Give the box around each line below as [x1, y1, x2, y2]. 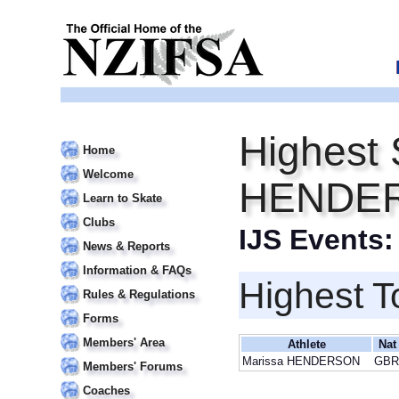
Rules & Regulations [83, 288, 195, 301]
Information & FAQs [83, 264, 191, 277]
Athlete [287, 338, 326, 352]
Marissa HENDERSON [242, 354, 360, 369]
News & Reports [83, 240, 170, 253]
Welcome [83, 167, 134, 181]
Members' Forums [83, 360, 183, 373]
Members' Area [83, 336, 165, 349]
